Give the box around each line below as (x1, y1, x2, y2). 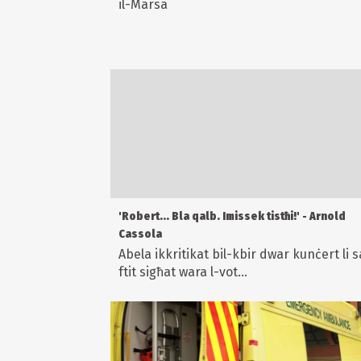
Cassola (118, 227, 162, 242)
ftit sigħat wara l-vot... (118, 264, 247, 280)
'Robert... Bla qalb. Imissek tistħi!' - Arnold (118, 210, 346, 224)
